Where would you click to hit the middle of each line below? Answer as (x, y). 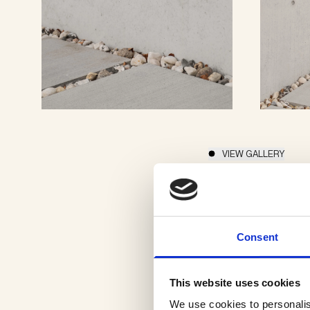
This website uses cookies (235, 282)
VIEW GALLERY (253, 153)
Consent (257, 237)
